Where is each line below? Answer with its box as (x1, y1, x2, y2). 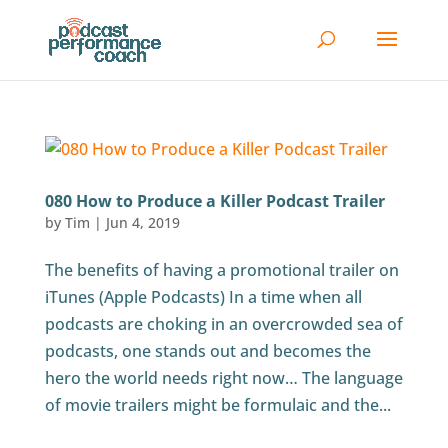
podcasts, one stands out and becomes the (44, 340, 371, 362)
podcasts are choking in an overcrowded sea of (44, 313, 403, 335)
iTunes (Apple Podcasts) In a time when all (44, 286, 362, 308)
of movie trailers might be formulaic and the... (44, 394, 391, 416)
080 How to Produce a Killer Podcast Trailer (44, 190, 385, 212)
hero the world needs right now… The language (44, 367, 403, 389)
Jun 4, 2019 (105, 213, 180, 232)
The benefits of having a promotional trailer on (44, 259, 399, 281)
